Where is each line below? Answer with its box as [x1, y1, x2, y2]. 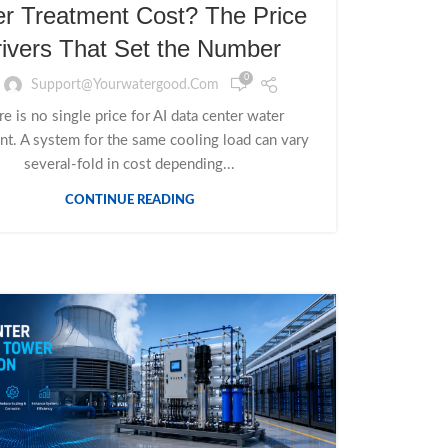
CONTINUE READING [64, 194, 194, 208]
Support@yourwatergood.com [31, 77, 219, 92]
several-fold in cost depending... [23, 157, 235, 173]
